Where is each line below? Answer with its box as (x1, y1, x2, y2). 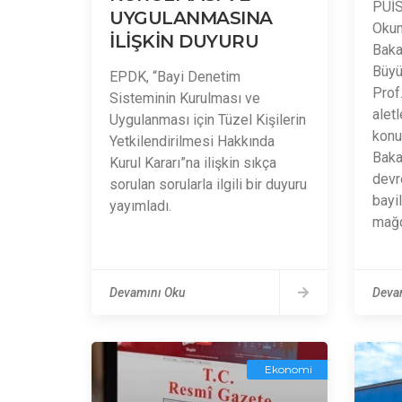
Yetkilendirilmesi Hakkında (109, 133, 275, 150)
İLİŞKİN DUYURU (109, 31, 258, 52)
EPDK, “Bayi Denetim (109, 68, 240, 85)
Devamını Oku (109, 285, 186, 300)
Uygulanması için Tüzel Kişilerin (109, 111, 306, 128)
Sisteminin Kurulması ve (109, 90, 260, 107)
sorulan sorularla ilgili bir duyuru (109, 176, 307, 193)
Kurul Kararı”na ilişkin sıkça (109, 154, 276, 171)
